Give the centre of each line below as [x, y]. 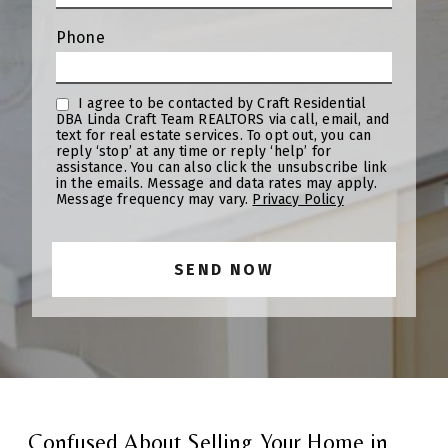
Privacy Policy [298, 200]
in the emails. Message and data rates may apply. [216, 184]
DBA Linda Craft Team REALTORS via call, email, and [222, 120]
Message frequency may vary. [154, 200]
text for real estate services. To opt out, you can [151, 136]
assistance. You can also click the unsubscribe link [93, 168]
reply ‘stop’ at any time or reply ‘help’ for [194, 152]
